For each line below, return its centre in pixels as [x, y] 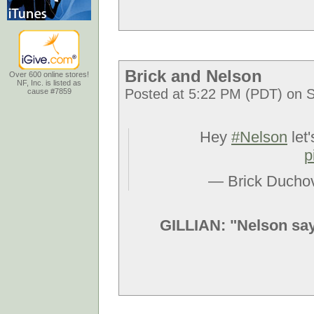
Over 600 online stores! [49, 74]
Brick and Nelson [193, 76]
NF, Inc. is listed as [49, 83]
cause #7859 [49, 91]
